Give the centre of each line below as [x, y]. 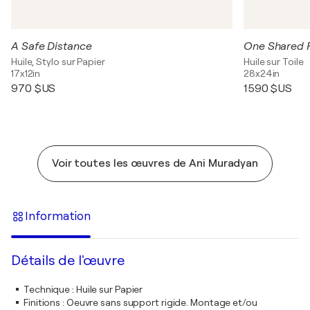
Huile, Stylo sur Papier [58, 61]
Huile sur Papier [109, 289]
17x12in [26, 73]
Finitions [42, 302]
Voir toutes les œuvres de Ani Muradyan [155, 163]
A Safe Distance [52, 46]
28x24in [262, 73]
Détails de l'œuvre [68, 260]
